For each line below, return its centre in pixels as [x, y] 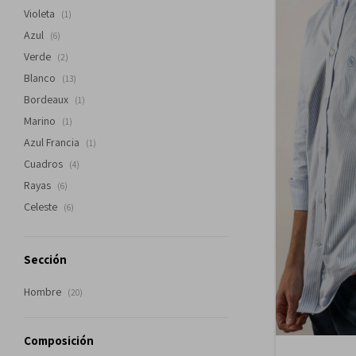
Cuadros [44, 164]
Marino [41, 121]
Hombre [44, 292]
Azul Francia [53, 142]
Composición [59, 341]
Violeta [41, 14]
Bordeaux [47, 99]
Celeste [42, 207]
